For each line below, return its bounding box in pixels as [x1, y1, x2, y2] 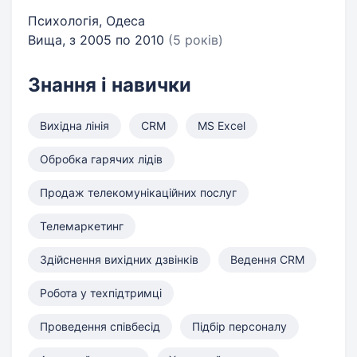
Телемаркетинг [40, 219, 124, 233]
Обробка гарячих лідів [40, 152, 163, 166]
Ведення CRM [230, 253, 304, 266]
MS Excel [198, 119, 245, 132]
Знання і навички [28, 73, 191, 96]
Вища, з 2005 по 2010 [28, 32, 168, 48]
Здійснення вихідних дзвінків [40, 253, 198, 266]
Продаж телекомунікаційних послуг [40, 186, 237, 199]
